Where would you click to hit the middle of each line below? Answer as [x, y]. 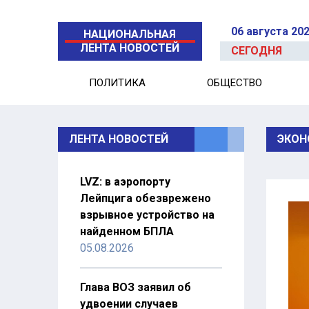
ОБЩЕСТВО [235, 83]
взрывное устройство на [147, 215]
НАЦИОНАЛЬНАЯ [130, 34]
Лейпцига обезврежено [146, 198]
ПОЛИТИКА [117, 83]
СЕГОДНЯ [257, 51]
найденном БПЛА [127, 231]
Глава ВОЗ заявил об [136, 287]
